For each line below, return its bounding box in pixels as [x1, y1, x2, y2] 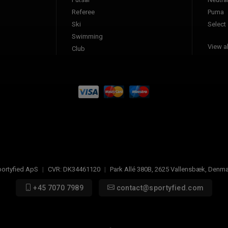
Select [208, 20, 226, 28]
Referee [72, 8, 95, 16]
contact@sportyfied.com [115, 183, 204, 192]
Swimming [72, 32, 103, 40]
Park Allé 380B [110, 165, 152, 173]
